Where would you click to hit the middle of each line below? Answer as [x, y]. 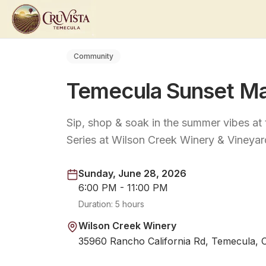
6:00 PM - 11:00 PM [123, 188]
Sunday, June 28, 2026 [132, 173]
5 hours [130, 204]
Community [94, 56]
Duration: [97, 204]
